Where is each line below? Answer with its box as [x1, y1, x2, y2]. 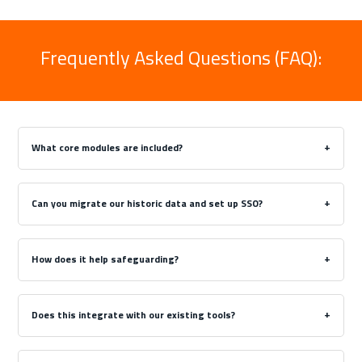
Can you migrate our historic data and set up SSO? [32, 196, 263, 212]
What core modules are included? [32, 140, 183, 156]
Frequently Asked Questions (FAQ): [40, 43, 322, 73]
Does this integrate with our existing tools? [32, 306, 236, 322]
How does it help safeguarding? [32, 250, 179, 267]
